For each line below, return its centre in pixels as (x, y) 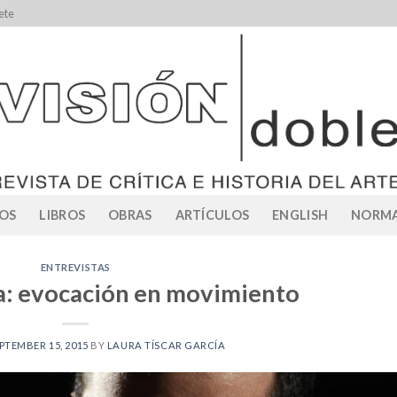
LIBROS (62, 215)
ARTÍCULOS (212, 215)
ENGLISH (300, 215)
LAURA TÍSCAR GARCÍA (166, 345)
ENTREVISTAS (75, 267)
